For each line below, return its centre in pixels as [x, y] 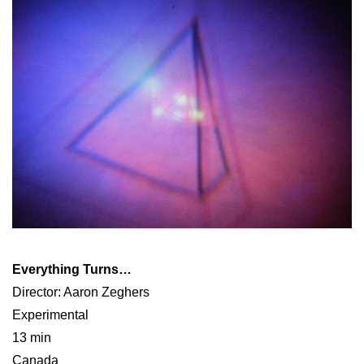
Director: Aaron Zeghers [81, 292]
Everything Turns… [72, 269]
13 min [32, 337]
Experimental [50, 314]
